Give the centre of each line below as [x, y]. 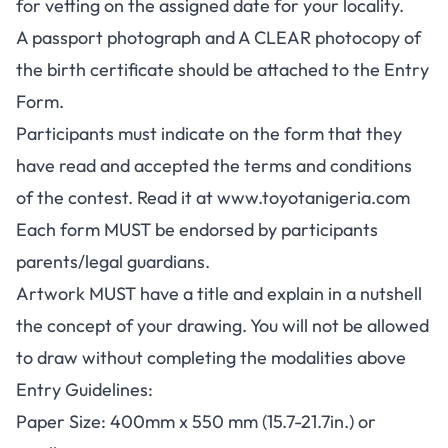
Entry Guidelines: [84, 389]
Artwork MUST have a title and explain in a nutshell [219, 293]
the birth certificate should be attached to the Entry [222, 69]
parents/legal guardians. [113, 261]
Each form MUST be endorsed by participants [197, 229]
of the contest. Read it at [116, 197]
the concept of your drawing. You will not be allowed [222, 325]
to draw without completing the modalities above [211, 357]
